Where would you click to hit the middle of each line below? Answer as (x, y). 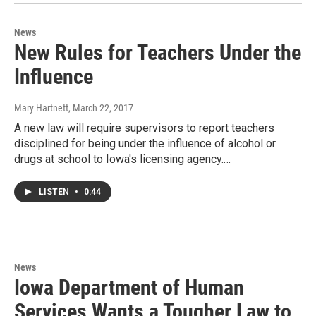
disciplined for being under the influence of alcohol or (145, 143)
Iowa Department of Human (129, 287)
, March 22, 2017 (101, 108)
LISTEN (55, 192)
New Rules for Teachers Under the (158, 52)
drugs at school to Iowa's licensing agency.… (122, 159)
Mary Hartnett (41, 108)
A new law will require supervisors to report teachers (144, 128)
